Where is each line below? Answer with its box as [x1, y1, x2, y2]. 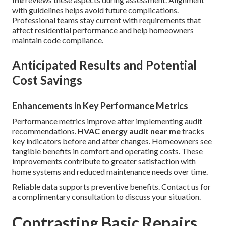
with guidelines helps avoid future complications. [12, 5, 179, 15]
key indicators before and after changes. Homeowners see [12, 136, 212, 146]
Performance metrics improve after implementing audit [12, 116, 202, 126]
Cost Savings [12, 73, 82, 88]
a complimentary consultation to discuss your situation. [12, 192, 201, 202]
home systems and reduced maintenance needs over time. [12, 166, 208, 177]
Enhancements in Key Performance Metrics [12, 100, 188, 112]
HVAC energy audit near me [78, 126, 181, 136]
